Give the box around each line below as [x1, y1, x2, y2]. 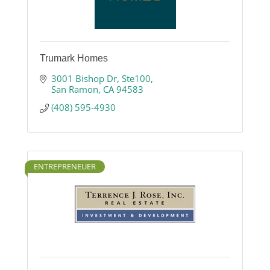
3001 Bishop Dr [51, 72, 117, 85]
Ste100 [121, 72, 151, 85]
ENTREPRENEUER [34, 161, 96, 172]
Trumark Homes [40, 53, 108, 64]
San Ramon [51, 83, 98, 96]
